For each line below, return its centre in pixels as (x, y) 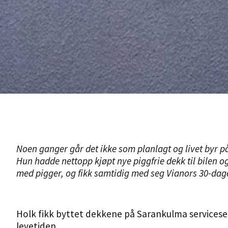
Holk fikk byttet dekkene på (77, 214)
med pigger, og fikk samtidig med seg (91, 173)
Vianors (182, 173)
